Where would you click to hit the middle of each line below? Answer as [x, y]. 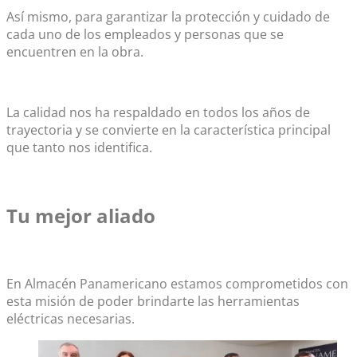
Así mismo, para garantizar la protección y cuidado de [168, 16]
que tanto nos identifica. [79, 147]
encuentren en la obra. [75, 51]
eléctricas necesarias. [71, 318]
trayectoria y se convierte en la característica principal [169, 129]
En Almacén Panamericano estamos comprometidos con [177, 283]
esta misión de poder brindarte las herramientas [153, 301]
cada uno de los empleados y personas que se [145, 34]
